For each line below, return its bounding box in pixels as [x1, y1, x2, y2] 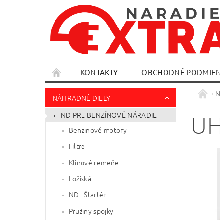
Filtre [68, 140, 85, 151]
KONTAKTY [80, 67, 118, 77]
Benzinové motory [68, 124, 127, 135]
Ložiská [68, 173, 92, 183]
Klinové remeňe [68, 157, 119, 167]
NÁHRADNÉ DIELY [52, 93, 110, 103]
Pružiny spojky [68, 205, 114, 216]
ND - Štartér [68, 189, 106, 199]
